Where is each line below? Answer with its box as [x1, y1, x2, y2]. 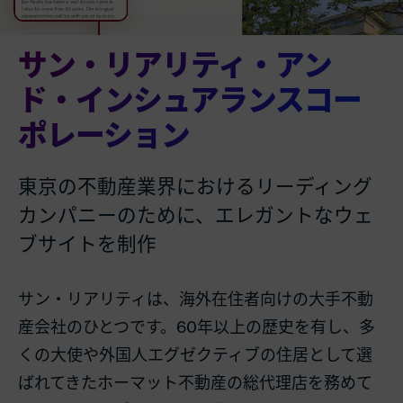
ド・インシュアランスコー [18, 83, 362, 119]
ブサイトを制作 [18, 232, 157, 255]
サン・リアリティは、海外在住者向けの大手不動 [18, 289, 373, 309]
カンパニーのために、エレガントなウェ [18, 203, 373, 227]
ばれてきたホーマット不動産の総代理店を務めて [18, 372, 372, 392]
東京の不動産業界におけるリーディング [18, 175, 372, 198]
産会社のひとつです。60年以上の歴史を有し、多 [18, 317, 375, 336]
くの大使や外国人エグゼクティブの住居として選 [18, 345, 372, 364]
